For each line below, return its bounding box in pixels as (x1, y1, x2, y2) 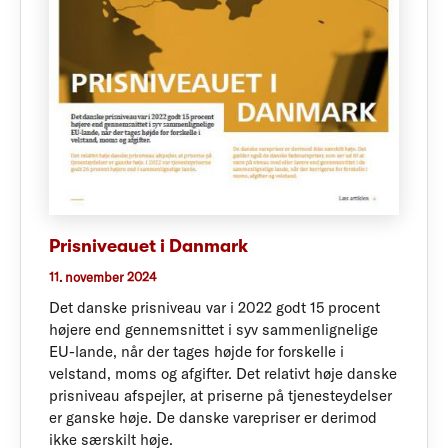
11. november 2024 (49, 269, 157, 285)
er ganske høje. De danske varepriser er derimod (49, 408, 377, 428)
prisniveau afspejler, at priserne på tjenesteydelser (49, 386, 392, 406)
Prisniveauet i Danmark (49, 235, 248, 256)
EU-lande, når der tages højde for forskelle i (49, 342, 344, 362)
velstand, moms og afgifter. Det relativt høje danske (49, 364, 397, 384)
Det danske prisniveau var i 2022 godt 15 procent (49, 298, 380, 318)
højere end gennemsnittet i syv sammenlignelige (49, 320, 378, 340)
